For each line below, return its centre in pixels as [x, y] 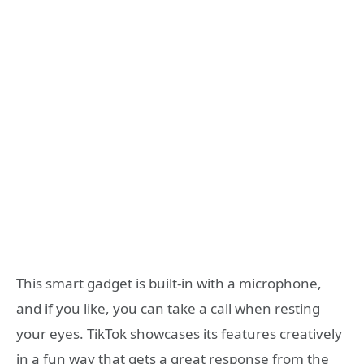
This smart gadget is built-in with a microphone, [169, 283]
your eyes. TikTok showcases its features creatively [179, 333]
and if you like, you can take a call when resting [168, 308]
